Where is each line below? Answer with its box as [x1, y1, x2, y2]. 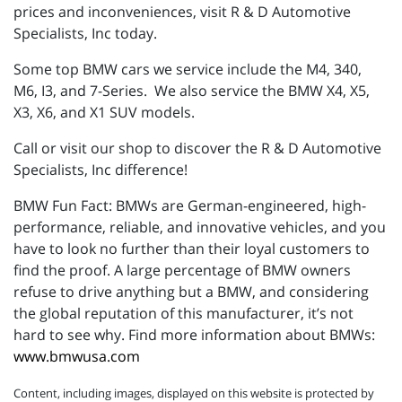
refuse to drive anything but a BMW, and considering [13, 281, 369, 301]
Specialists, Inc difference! [13, 159, 188, 179]
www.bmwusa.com [13, 345, 140, 366]
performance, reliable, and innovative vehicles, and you [13, 216, 386, 237]
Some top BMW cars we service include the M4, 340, [13, 58, 362, 79]
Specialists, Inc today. [13, 22, 157, 43]
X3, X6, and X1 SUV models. [13, 101, 195, 122]
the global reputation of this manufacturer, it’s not [13, 302, 354, 323]
